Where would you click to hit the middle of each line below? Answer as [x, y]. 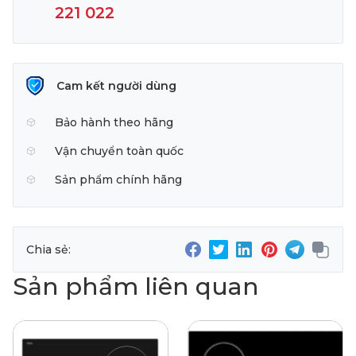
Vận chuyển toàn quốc [119, 151]
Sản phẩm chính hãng [118, 180]
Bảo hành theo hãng [114, 122]
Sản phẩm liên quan [136, 286]
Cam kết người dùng [116, 86]
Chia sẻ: [48, 250]
